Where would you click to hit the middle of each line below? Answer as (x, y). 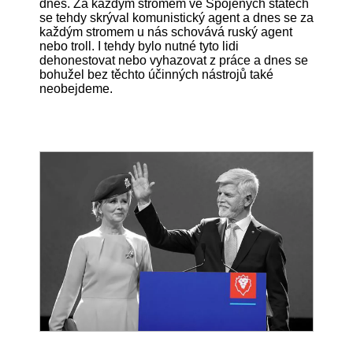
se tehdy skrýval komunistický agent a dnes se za (176, 17)
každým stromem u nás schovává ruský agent (166, 32)
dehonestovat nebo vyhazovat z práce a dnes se (174, 60)
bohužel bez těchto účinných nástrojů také (156, 74)
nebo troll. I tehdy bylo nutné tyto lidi (139, 46)
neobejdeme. (78, 88)
